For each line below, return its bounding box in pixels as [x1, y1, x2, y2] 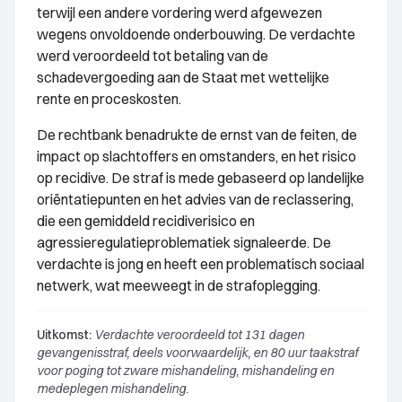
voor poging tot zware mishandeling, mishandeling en [37, 363, 334, 379]
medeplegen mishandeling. [37, 380, 188, 397]
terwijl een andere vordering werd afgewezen [37, 4, 322, 22]
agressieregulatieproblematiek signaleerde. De [37, 233, 331, 251]
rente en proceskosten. [37, 90, 181, 108]
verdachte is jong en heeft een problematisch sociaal [37, 255, 364, 273]
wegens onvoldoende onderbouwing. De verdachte [37, 25, 355, 43]
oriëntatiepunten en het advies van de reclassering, [37, 190, 354, 208]
